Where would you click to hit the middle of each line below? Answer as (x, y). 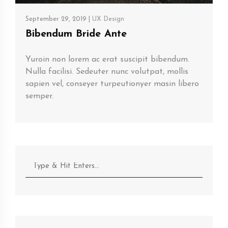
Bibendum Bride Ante (76, 34)
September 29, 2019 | (59, 19)
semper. (39, 96)
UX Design (108, 19)
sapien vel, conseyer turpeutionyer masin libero (112, 84)
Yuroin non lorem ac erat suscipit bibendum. (107, 59)
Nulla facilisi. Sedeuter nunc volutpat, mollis (107, 72)
